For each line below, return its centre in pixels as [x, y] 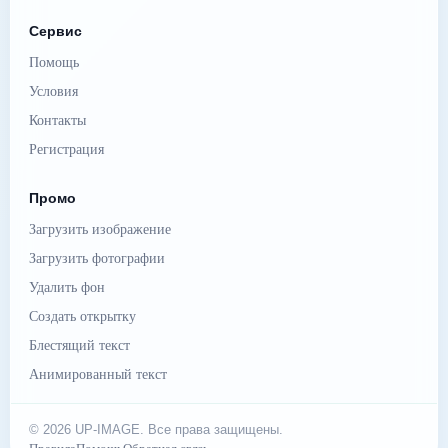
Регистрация [66, 150]
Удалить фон [67, 288]
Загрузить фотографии [97, 259]
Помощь [54, 63]
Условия [53, 92]
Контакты [57, 121]
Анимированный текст [98, 375]
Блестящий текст [79, 346]
